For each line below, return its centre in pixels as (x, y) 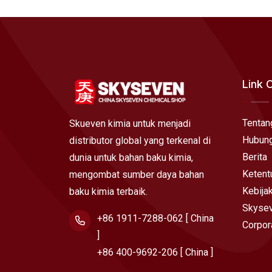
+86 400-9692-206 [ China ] (155, 253)
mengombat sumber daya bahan (137, 175)
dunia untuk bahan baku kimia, (131, 158)
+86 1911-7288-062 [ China (155, 219)
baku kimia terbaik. (108, 192)
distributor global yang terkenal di (140, 141)
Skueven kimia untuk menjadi (130, 124)
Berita (255, 157)
